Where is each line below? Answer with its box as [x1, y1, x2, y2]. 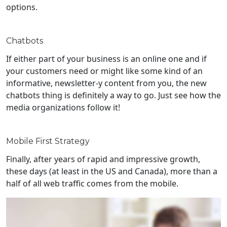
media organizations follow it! [6, 102, 120, 113]
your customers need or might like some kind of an [6, 65, 203, 77]
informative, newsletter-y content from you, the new [6, 78, 207, 89]
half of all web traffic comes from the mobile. [6, 178, 178, 190]
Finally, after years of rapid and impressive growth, [6, 154, 200, 165]
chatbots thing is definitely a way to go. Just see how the [6, 90, 221, 101]
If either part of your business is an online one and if [6, 53, 207, 65]
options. [6, 2, 37, 13]
